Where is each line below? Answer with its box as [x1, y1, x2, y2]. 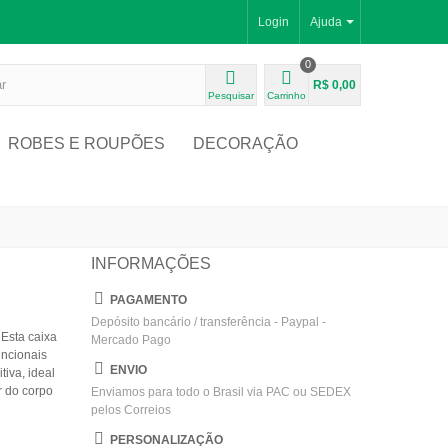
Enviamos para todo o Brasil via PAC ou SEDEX [90, 384, 351, 399]
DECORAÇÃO [192, 134, 298, 152]
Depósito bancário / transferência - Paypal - [90, 314, 326, 329]
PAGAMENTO [109, 292, 187, 307]
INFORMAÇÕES [90, 254, 211, 272]
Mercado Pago [90, 332, 171, 347]
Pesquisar [207, 89, 254, 101]
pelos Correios [90, 402, 171, 417]
